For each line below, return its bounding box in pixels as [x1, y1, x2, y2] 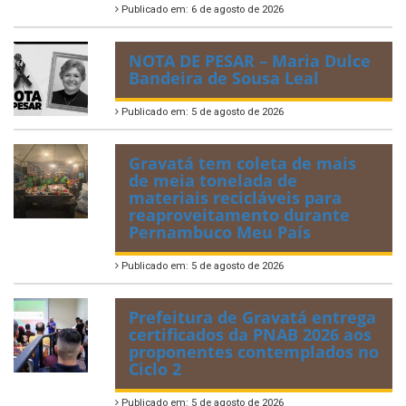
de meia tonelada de [129, 169, 297, 192]
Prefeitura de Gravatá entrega [129, 306, 376, 329]
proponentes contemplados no [129, 341, 379, 363]
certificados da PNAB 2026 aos [129, 324, 372, 346]
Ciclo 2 [129, 358, 181, 381]
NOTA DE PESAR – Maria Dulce [129, 50, 371, 72]
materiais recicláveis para [129, 187, 342, 209]
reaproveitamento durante [129, 204, 350, 227]
